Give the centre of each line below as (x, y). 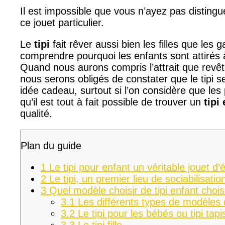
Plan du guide (51, 145)
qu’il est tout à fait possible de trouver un (112, 102)
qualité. (36, 113)
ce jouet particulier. (62, 22)
